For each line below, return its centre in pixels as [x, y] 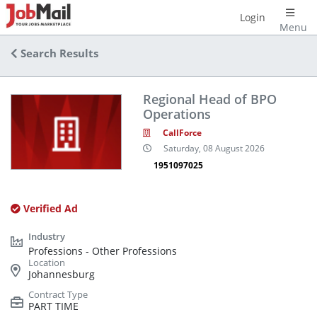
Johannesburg [62, 274]
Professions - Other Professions [103, 251]
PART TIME [53, 306]
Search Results [58, 53]
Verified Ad [49, 208]
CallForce [182, 133]
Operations [177, 114]
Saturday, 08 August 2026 [214, 148]
